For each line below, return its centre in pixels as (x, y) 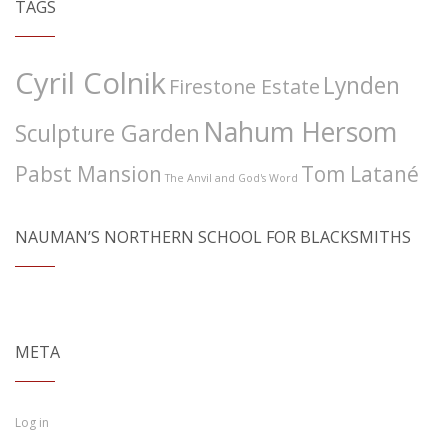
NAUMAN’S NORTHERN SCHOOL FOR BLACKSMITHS (213, 237)
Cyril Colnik (90, 83)
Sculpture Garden (107, 133)
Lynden (361, 85)
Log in (32, 422)
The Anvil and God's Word (231, 178)
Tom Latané (360, 174)
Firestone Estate (244, 86)
